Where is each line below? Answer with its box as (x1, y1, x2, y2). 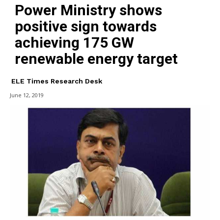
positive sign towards (15, 17, 157, 35)
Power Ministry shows (15, 1, 162, 19)
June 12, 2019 (10, 91, 44, 99)
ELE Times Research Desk (11, 77, 102, 85)
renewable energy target (15, 50, 178, 67)
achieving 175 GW (15, 33, 134, 51)
